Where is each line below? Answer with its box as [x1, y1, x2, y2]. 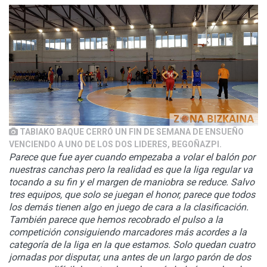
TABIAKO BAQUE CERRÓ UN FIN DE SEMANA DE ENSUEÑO [18, 127, 244, 137]
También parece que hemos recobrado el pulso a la [9, 214, 223, 226]
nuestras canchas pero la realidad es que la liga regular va [9, 164, 253, 176]
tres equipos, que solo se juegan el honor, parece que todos [9, 189, 255, 201]
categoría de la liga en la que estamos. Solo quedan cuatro [9, 239, 255, 251]
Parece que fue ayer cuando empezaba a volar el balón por [9, 151, 255, 163]
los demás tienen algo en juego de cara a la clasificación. [9, 201, 249, 213]
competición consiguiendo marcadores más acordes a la [9, 226, 247, 238]
